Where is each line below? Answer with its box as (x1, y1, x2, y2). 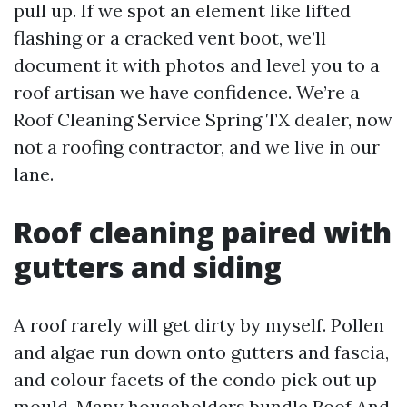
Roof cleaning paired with (14, 213, 392, 252)
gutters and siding (14, 247, 282, 286)
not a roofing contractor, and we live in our (14, 135, 380, 158)
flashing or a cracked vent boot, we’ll (14, 26, 326, 49)
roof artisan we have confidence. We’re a (14, 81, 360, 104)
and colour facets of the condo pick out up (14, 368, 377, 391)
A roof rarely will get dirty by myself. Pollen (14, 313, 384, 336)
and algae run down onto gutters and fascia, (14, 341, 389, 363)
